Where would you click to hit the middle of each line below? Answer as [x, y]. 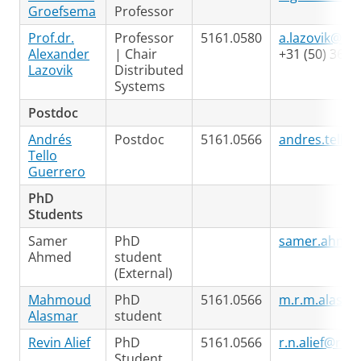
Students [56, 214]
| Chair [136, 54]
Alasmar [53, 316]
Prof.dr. [51, 38]
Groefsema [62, 11]
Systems [140, 86]
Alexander [59, 54]
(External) [143, 273]
